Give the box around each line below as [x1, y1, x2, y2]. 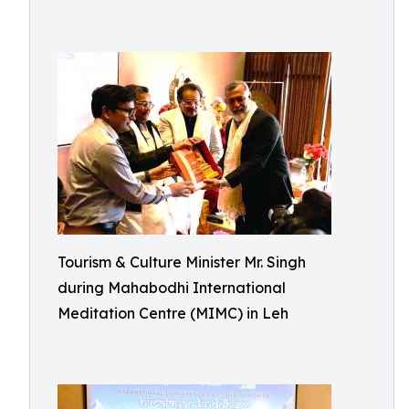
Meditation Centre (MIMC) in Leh [58, 304, 288, 322]
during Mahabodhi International [58, 278, 286, 297]
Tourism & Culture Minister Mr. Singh [58, 253, 306, 271]
